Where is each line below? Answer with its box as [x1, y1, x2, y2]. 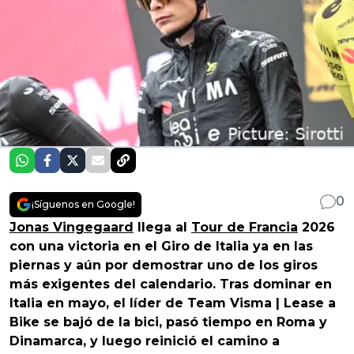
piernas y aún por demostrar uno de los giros [9, 257, 318, 273]
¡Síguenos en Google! [32, 198, 135, 210]
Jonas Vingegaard [9, 219, 134, 235]
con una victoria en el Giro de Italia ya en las [9, 238, 313, 254]
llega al [134, 219, 191, 235]
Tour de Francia [191, 219, 298, 235]
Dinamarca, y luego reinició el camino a [9, 333, 280, 348]
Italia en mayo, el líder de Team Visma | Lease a [9, 295, 336, 311]
